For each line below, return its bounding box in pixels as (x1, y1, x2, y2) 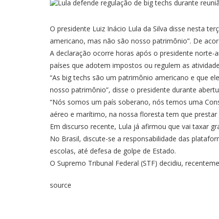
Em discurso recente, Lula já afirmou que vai (50, 122, 193, 131)
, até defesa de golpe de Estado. (74, 146, 178, 155)
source (50, 180, 71, 190)
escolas (50, 146, 74, 155)
